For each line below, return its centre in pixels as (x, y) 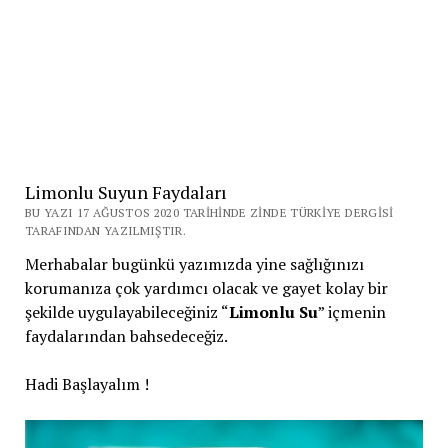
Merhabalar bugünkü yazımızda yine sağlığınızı (194, 264)
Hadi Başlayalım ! (86, 384)
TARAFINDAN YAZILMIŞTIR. (105, 230)
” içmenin (351, 312)
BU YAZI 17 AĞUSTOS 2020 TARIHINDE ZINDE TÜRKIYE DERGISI (209, 212)
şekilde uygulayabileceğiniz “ (126, 312)
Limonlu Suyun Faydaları (125, 192)
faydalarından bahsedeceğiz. (126, 336)
